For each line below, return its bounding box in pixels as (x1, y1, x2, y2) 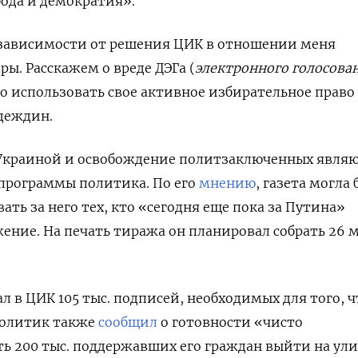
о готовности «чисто (157, 313, 303, 330)
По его (153, 174, 199, 191)
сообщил (98, 313, 157, 330)
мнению (199, 174, 256, 191)
